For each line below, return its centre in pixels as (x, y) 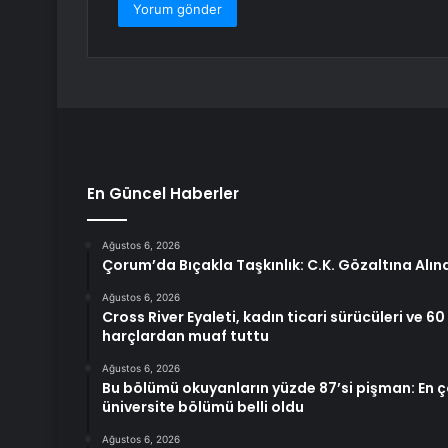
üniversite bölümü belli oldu (203, 407)
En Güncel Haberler (163, 194)
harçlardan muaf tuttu (185, 336)
